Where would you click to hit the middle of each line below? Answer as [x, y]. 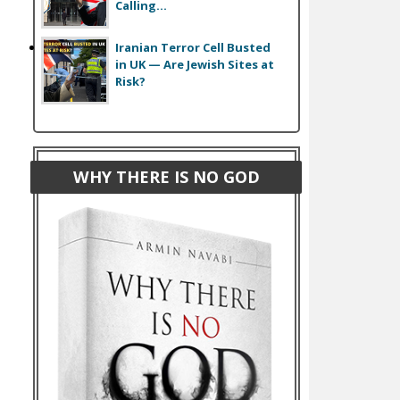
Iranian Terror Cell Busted [192, 47]
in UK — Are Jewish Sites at [194, 64]
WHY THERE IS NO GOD [166, 176]
